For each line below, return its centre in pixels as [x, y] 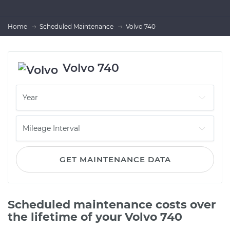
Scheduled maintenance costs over [112, 205]
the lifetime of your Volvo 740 [95, 217]
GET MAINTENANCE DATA [115, 159]
